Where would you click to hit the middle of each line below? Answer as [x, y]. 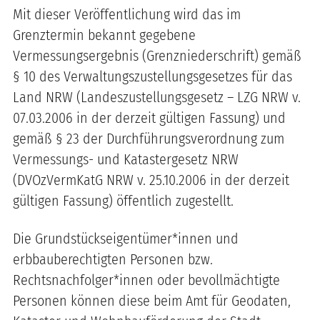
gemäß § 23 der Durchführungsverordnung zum [149, 138]
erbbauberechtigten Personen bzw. [113, 259]
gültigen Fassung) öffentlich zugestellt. [125, 200]
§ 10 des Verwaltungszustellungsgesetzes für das [152, 76]
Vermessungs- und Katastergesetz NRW [126, 159]
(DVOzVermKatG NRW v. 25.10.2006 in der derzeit [151, 180]
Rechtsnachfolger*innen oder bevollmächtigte [146, 280]
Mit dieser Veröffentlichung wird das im [127, 14]
